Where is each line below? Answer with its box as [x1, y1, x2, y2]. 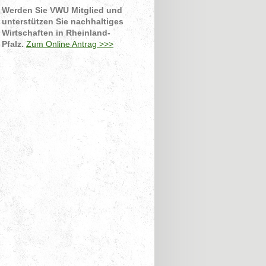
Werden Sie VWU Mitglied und [2, 5, 123, 15]
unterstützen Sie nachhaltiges [2, 16, 124, 26]
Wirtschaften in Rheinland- [2, 27, 111, 37]
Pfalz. [2, 39, 24, 49]
